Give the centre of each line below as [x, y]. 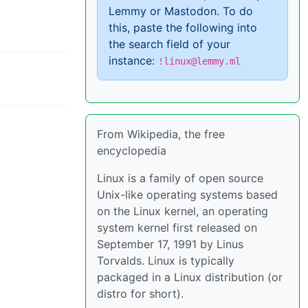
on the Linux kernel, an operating [183, 211]
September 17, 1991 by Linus [170, 244]
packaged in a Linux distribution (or [190, 277]
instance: [133, 60]
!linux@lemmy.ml [199, 61]
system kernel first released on [177, 228]
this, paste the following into [183, 27]
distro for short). [140, 294]
